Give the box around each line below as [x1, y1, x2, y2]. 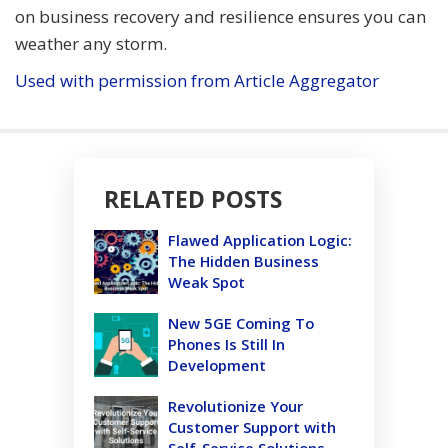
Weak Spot [168, 271, 245, 292]
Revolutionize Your [168, 395, 303, 416]
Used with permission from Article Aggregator [15, 68, 379, 92]
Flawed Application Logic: [168, 229, 352, 250]
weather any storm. [15, 31, 167, 55]
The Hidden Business [168, 250, 319, 271]
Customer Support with [168, 416, 336, 437]
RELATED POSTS [104, 182, 282, 215]
